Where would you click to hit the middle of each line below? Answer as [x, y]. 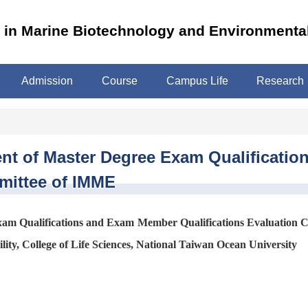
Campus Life [197, 81]
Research [280, 81]
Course [120, 81]
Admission [47, 81]
